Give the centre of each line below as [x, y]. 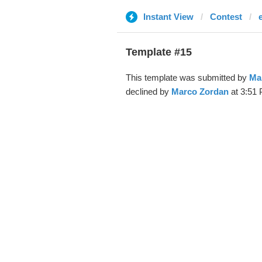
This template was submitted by [187, 77]
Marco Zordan [200, 92]
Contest [226, 17]
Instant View [168, 17]
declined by [148, 92]
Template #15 [158, 52]
